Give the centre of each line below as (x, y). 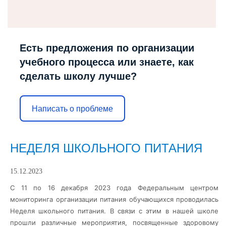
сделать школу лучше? (78, 76)
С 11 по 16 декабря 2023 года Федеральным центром (114, 188)
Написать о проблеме (72, 108)
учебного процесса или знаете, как (107, 62)
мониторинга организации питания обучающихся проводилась (114, 199)
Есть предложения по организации (107, 48)
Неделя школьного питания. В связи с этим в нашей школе (114, 211)
